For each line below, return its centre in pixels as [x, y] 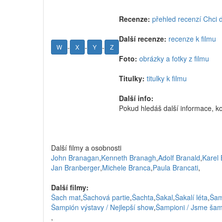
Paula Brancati [175, 167]
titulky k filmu [167, 78]
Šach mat [66, 197]
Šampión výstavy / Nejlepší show [102, 207]
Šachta [143, 197]
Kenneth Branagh [129, 158]
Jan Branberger [76, 167]
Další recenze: [143, 39]
